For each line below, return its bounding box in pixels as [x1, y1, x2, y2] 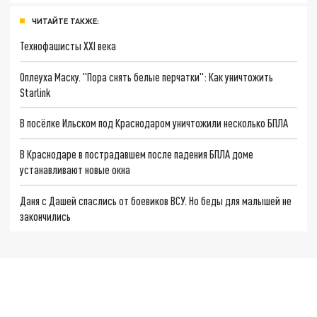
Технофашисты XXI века [20, 38, 117, 52]
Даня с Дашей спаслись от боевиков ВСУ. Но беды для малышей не [20, 193, 292, 207]
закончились [20, 209, 71, 223]
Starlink [20, 85, 51, 99]
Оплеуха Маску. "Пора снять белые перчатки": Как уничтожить [20, 69, 274, 83]
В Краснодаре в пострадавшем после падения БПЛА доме [20, 147, 254, 161]
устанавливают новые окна [20, 163, 131, 176]
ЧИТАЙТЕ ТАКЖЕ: [32, 16, 99, 26]
